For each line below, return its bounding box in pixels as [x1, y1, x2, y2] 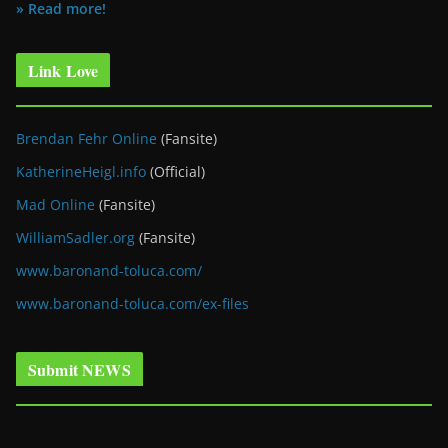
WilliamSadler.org [16, 228, 135, 248]
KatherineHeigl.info [16, 162, 146, 182]
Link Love [28, 59, 99, 83]
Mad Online [16, 195, 95, 215]
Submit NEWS [28, 358, 131, 382]
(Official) [146, 162, 205, 182]
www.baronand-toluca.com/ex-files [16, 294, 249, 314]
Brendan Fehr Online [16, 129, 157, 149]
